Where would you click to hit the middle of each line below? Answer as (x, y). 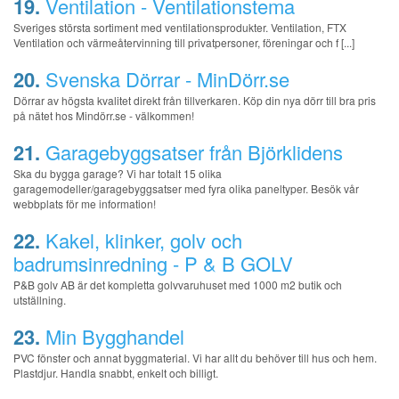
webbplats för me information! (85, 203)
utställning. (40, 299)
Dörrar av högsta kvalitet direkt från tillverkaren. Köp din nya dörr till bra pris (195, 100)
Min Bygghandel (115, 336)
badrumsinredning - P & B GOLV (153, 263)
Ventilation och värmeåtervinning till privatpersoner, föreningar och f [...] (184, 42)
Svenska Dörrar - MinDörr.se (167, 78)
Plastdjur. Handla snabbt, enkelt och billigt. (116, 372)
